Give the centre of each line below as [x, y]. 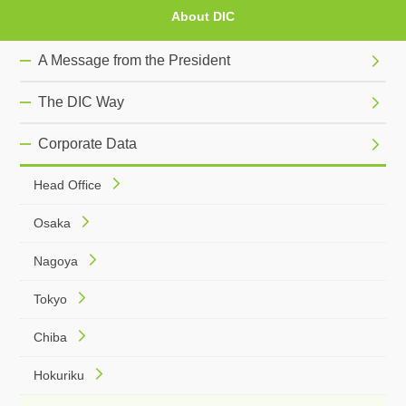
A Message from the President [135, 60]
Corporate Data [88, 144]
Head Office [68, 185]
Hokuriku [59, 375]
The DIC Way [82, 102]
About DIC [203, 16]
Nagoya [56, 261]
